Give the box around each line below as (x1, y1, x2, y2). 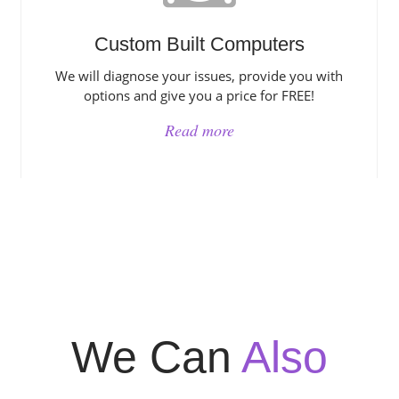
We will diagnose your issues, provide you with (55, 67, 344, 85)
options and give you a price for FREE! (84, 86, 315, 104)
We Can (71, 332, 241, 382)
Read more (164, 119, 234, 141)
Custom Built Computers (94, 33, 305, 55)
